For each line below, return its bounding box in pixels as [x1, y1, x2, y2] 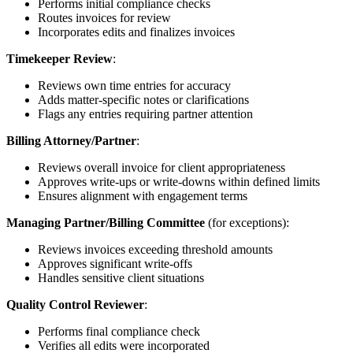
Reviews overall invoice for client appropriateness [38, 161, 285, 175]
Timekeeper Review [6, 52, 113, 66]
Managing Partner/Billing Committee [6, 216, 205, 230]
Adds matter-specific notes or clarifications [38, 93, 249, 107]
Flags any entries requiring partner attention [38, 107, 253, 121]
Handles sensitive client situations [38, 271, 204, 285]
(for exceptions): [205, 216, 289, 230]
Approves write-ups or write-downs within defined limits [38, 175, 320, 189]
